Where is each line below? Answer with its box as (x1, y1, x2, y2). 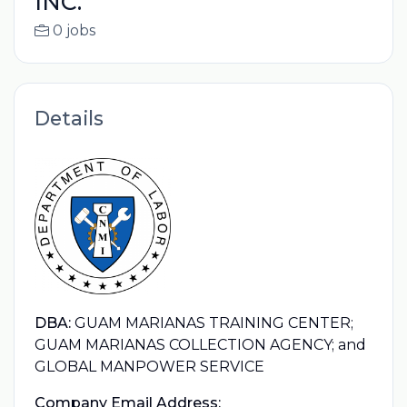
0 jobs (52, 22, 95, 40)
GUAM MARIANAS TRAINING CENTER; (74, 313, 353, 332)
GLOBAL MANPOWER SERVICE (34, 357, 264, 375)
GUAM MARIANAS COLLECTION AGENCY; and (34, 335, 366, 353)
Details (34, 105, 104, 130)
